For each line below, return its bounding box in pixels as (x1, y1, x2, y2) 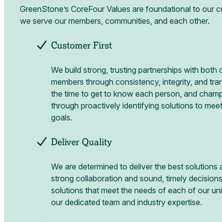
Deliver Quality (49, 136, 112, 148)
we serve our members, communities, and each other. (19, 16, 210, 26)
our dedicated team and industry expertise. (51, 197, 202, 208)
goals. (51, 112, 72, 123)
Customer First (49, 40, 112, 52)
